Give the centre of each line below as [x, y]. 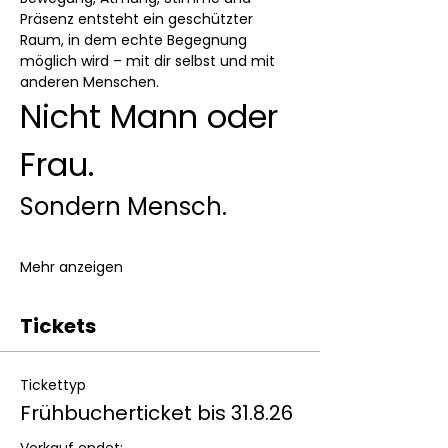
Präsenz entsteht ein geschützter [138, 19]
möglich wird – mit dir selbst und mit [149, 61]
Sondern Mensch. [123, 206]
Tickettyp [53, 385]
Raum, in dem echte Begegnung [135, 40]
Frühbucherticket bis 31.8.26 [156, 413]
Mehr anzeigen [71, 267]
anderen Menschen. [89, 82]
